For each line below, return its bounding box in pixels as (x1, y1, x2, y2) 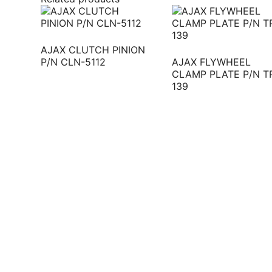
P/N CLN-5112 (41, 55, 106, 68)
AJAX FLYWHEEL (171, 55, 251, 68)
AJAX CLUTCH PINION (41, 43, 146, 56)
